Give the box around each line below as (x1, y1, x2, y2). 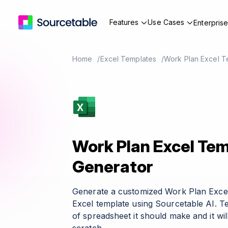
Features (109, 18, 139, 26)
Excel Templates (100, 54, 157, 63)
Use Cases (148, 18, 185, 26)
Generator (72, 157, 153, 177)
